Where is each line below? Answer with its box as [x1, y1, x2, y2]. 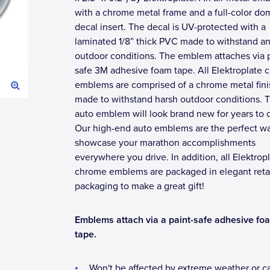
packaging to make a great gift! [75, 180, 204, 192]
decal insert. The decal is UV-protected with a [75, 21, 266, 33]
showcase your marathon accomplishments [75, 137, 256, 149]
